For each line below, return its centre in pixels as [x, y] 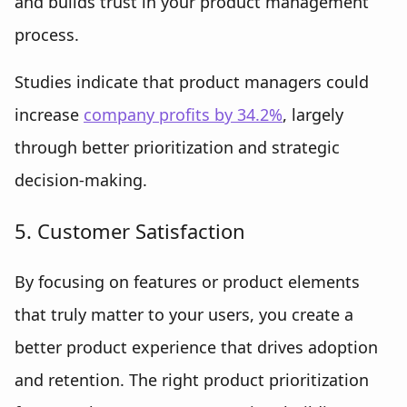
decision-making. [81, 180]
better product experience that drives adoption [196, 347]
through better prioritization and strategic [177, 147]
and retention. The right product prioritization [192, 380]
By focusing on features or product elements [187, 282]
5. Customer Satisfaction [130, 231]
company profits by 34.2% [183, 114]
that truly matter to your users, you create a [184, 314]
